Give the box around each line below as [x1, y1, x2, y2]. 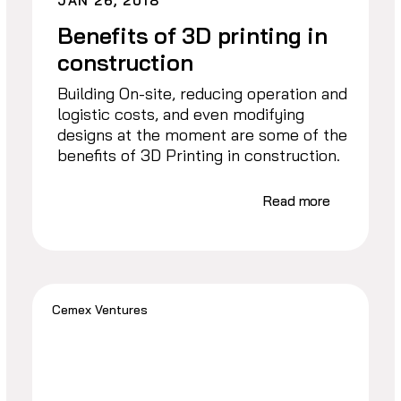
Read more [263, 192, 331, 210]
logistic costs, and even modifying [57, 104, 305, 125]
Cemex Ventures [52, 301, 149, 318]
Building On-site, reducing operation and [57, 83, 348, 105]
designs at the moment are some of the [57, 124, 348, 146]
